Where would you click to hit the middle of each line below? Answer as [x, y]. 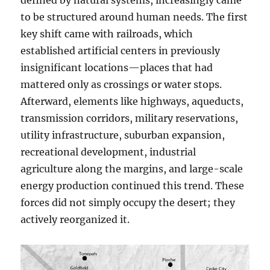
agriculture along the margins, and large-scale [132, 169]
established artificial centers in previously [121, 51]
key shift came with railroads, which [107, 34]
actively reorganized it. [75, 219]
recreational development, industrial [108, 152]
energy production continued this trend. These [133, 186]
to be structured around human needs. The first [134, 17]
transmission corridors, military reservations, [130, 118]
